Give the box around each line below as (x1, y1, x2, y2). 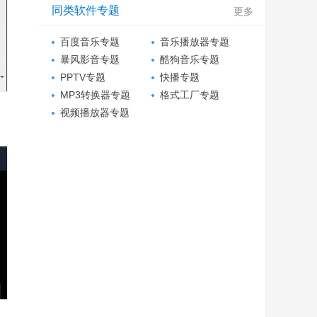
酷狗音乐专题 (160, 54, 219, 65)
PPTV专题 (60, 71, 105, 83)
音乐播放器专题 (160, 36, 229, 47)
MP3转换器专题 (60, 89, 130, 100)
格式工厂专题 (160, 89, 219, 100)
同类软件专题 (52, 4, 120, 16)
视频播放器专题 (60, 107, 129, 118)
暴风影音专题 (60, 54, 120, 65)
